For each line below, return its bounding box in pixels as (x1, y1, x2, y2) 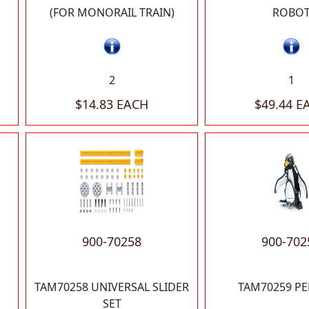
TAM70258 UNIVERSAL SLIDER (34, 279, 189, 295)
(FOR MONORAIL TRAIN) (49, 5, 175, 21)
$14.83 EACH (75, 96, 148, 113)
